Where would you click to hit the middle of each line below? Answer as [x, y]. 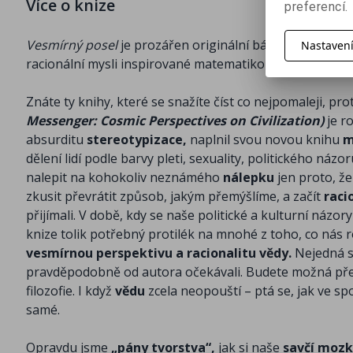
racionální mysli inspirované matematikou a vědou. [175, 64]
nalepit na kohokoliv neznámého [124, 178]
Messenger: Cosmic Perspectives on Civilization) [176, 121]
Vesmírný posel [72, 45]
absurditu [56, 140]
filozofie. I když [71, 291]
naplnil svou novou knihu [266, 140]
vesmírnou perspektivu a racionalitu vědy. [160, 253]
